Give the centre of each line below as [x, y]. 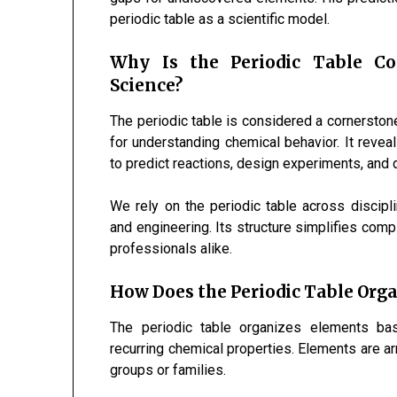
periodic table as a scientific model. [220, 19]
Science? [147, 86]
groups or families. [168, 370]
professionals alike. [171, 249]
